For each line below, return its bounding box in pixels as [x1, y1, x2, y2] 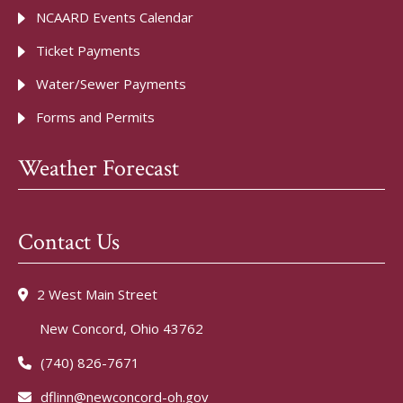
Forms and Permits [36, 108, 155, 126]
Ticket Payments [36, 41, 140, 59]
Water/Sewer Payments [36, 75, 186, 93]
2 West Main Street [33, 285, 157, 303]
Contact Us [18, 227, 120, 257]
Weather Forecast [18, 153, 179, 184]
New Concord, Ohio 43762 [18, 319, 203, 337]
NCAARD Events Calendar [36, 8, 193, 26]
